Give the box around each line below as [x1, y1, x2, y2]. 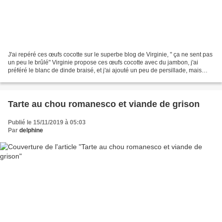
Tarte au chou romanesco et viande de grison [32, 99, 200, 110]
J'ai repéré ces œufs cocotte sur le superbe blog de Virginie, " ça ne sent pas [8, 51, 213, 58]
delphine [19, 127, 43, 134]
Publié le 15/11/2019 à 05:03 [8, 119, 86, 126]
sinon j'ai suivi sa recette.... [8, 75, 79, 82]
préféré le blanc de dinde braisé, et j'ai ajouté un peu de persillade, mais [8, 67, 202, 74]
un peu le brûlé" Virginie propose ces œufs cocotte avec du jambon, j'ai [8, 59, 198, 66]
